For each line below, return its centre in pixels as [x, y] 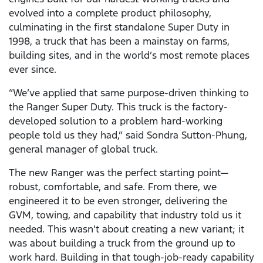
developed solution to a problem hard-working [116, 121]
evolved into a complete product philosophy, [110, 13]
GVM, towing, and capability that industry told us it [125, 215]
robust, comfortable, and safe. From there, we [113, 187]
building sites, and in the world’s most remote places [129, 55]
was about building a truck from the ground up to [122, 243]
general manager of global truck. [83, 149]
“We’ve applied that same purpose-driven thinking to [129, 93]
